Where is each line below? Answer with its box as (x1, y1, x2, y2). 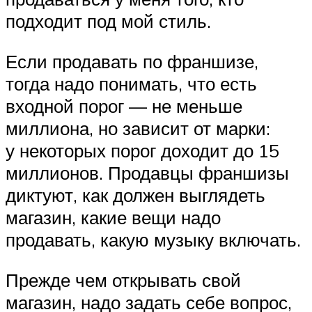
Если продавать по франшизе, (6, 49, 258, 72)
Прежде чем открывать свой (6, 268, 241, 291)
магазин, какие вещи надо (6, 205, 221, 228)
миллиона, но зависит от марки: (6, 116, 270, 139)
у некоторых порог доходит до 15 (6, 139, 279, 162)
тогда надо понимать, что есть (6, 72, 257, 95)
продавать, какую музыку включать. (6, 228, 301, 251)
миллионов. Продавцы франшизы (6, 161, 289, 184)
